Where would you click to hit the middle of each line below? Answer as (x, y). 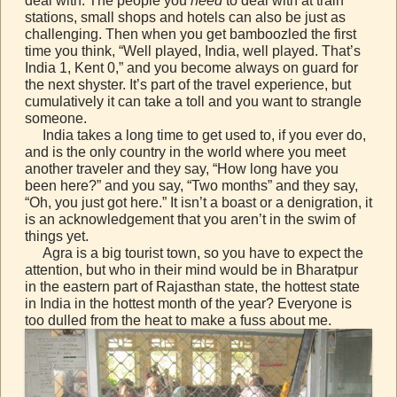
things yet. (57, 236)
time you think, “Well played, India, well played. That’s (193, 51)
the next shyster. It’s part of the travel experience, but (188, 84)
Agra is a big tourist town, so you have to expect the (194, 253)
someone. (56, 118)
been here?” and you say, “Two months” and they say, (191, 185)
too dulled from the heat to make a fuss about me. (178, 320)
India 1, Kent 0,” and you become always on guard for (191, 67)
